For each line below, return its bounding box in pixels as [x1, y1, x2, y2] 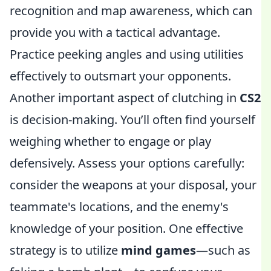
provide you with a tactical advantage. [10, 24, 220, 41]
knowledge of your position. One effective [10, 220, 243, 237]
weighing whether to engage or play [10, 133, 211, 149]
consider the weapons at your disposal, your [10, 177, 256, 193]
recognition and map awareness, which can [10, 2, 252, 19]
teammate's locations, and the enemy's [10, 198, 229, 215]
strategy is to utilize [10, 242, 121, 258]
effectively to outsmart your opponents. [10, 68, 231, 84]
